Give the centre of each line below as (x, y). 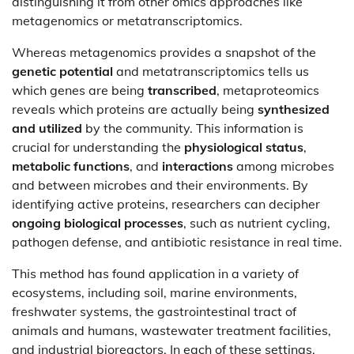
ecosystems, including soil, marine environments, (154, 292)
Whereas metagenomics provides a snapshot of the (164, 52)
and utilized (47, 128)
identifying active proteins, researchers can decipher (166, 203)
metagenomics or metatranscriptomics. (127, 20)
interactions (198, 166)
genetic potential (62, 71)
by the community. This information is (193, 128)
